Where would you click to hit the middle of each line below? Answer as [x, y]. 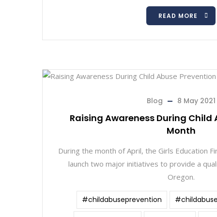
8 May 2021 [196, 101]
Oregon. [181, 177]
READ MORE [178, 16]
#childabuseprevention [122, 200]
